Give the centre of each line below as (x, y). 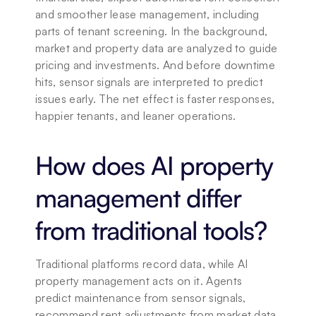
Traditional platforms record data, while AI (142, 264)
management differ (138, 198)
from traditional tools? (151, 230)
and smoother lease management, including (147, 14)
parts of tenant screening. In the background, (152, 31)
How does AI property (154, 165)
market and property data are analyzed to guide (157, 48)
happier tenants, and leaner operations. (136, 116)
